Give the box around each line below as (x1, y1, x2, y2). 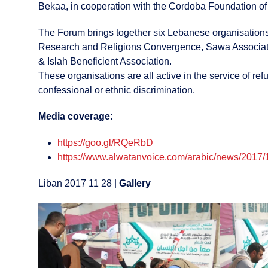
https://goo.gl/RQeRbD (57, 138, 153, 148)
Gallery (119, 178, 151, 189)
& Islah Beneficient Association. (38, 56, 172, 67)
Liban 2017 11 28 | (38, 178, 119, 189)
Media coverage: (38, 111, 113, 122)
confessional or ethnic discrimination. (38, 85, 195, 96)
